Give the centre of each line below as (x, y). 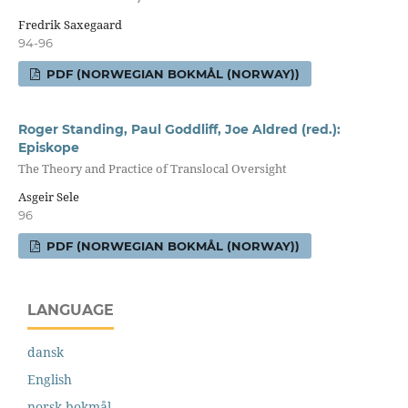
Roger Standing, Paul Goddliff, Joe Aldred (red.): (179, 129)
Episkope (48, 147)
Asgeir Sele (48, 197)
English (50, 380)
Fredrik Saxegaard (70, 24)
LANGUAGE (71, 311)
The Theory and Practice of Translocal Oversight (152, 168)
